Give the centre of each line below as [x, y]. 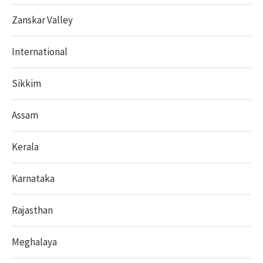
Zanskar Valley [42, 20]
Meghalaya [34, 242]
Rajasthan [32, 210]
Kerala [25, 147]
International [40, 52]
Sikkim [26, 83]
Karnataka [33, 178]
